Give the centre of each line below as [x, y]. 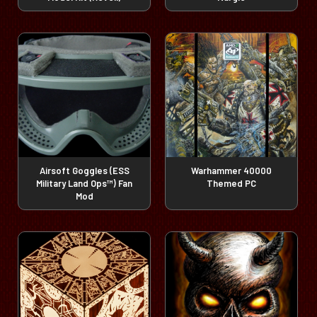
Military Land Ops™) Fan [84, 183]
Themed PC [231, 183]
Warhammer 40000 [231, 170]
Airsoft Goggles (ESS [84, 170]
